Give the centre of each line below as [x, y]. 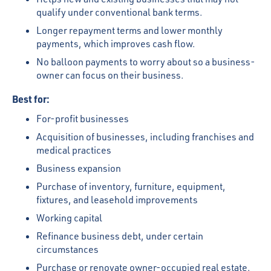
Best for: [32, 99]
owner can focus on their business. [110, 75]
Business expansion [80, 168]
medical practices [74, 150]
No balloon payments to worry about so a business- [146, 62]
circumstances [67, 249]
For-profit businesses [83, 119]
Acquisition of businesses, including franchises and [145, 137]
